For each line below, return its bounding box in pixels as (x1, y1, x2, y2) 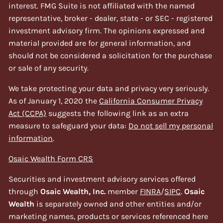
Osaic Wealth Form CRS (8, 153, 94, 163)
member (106, 186, 140, 196)
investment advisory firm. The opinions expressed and (8, 25, 205, 35)
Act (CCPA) (8, 108, 47, 118)
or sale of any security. (8, 63, 89, 73)
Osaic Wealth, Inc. (40, 186, 106, 196)
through (8, 186, 41, 196)
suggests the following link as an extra (46, 108, 189, 118)
